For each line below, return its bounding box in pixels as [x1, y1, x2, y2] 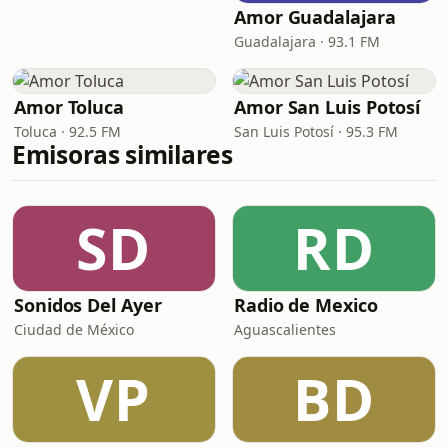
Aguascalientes [234, 320, 336, 339]
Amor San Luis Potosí [234, 95, 421, 119]
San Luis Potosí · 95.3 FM [234, 122, 398, 141]
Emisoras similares [12, 138, 233, 171]
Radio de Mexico [234, 293, 378, 317]
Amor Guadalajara [234, 5, 396, 29]
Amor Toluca [14, 95, 125, 119]
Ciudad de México [14, 320, 134, 339]
